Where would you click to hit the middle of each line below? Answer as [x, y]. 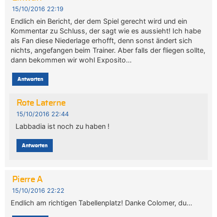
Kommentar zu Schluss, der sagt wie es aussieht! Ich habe [106, 31]
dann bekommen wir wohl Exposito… [71, 60]
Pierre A [27, 179]
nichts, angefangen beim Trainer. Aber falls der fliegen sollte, [108, 50]
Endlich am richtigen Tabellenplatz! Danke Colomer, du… [102, 202]
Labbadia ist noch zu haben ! [62, 126]
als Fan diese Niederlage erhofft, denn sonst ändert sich [102, 40]
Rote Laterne [41, 103]
